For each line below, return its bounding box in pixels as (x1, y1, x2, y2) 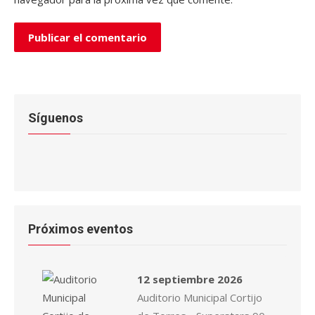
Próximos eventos (28, 221, 133, 236)
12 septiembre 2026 (137, 272, 243, 286)
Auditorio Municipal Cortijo (137, 290, 262, 304)
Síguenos (28, 110, 83, 125)
